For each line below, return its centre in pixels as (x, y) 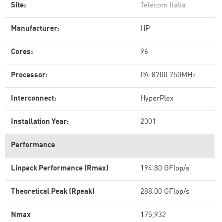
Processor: (29, 76)
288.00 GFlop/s (165, 192)
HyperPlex (157, 99)
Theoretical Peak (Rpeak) (53, 192)
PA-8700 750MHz (168, 76)
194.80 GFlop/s (165, 169)
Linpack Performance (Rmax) (60, 169)
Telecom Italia (163, 6)
